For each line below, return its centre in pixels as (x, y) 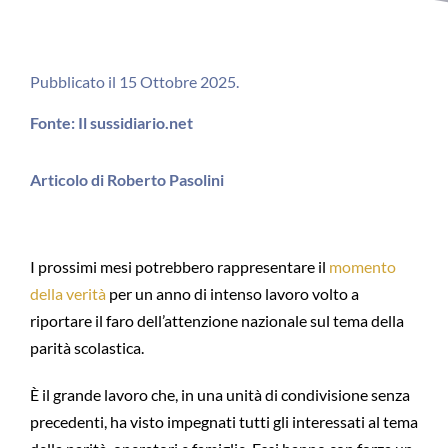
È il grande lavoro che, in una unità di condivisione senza (219, 395)
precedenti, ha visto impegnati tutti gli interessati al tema (223, 422)
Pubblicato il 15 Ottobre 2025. (134, 81)
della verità (67, 294)
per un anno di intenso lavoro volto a (232, 294)
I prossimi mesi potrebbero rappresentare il (179, 267)
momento (362, 267)
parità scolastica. (86, 348)
